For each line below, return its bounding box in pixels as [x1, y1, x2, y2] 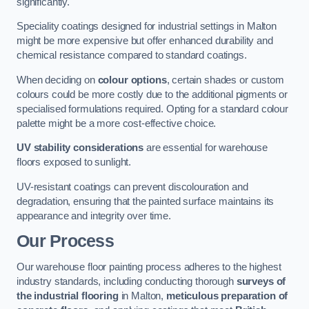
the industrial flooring [17, 290, 119, 301]
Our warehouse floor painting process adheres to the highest [17, 261, 281, 272]
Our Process [17, 232, 114, 251]
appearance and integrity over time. [17, 210, 171, 221]
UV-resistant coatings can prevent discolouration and [17, 181, 248, 192]
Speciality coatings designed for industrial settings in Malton [17, 21, 277, 32]
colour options [97, 74, 167, 86]
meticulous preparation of [166, 290, 288, 301]
